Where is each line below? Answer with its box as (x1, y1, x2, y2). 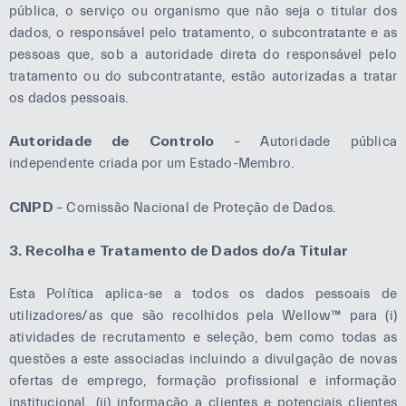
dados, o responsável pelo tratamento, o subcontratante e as (9, 24, 397, 41)
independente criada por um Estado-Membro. (9, 156, 295, 171)
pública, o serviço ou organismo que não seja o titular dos (9, 3, 397, 19)
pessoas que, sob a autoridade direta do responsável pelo (9, 46, 397, 63)
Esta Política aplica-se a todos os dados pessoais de (9, 285, 397, 302)
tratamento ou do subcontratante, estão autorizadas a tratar (9, 68, 397, 84)
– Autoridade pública (233, 134, 397, 150)
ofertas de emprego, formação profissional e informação (9, 372, 397, 389)
